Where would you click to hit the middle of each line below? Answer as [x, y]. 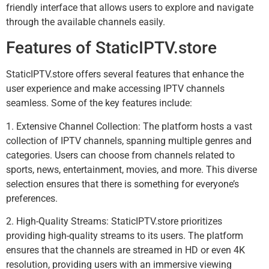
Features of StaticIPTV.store [111, 48]
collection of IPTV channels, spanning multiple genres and [129, 141]
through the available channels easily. [86, 22]
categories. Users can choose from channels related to [120, 155]
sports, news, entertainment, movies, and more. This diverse [131, 169]
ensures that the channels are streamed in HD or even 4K [125, 250]
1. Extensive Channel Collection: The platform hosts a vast [129, 126]
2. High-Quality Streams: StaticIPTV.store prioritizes [114, 222]
